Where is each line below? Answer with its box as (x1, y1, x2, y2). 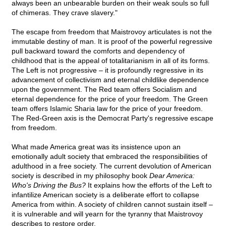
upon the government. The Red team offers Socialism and (12, 85, 197, 94)
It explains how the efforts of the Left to (86, 181, 212, 190)
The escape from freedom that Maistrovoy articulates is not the (12, 28, 212, 36)
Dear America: (149, 172, 195, 180)
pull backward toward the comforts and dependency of (12, 47, 185, 55)
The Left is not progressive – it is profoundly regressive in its (12, 66, 203, 75)
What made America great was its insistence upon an (12, 143, 181, 151)
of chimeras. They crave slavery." (12, 9, 118, 17)
